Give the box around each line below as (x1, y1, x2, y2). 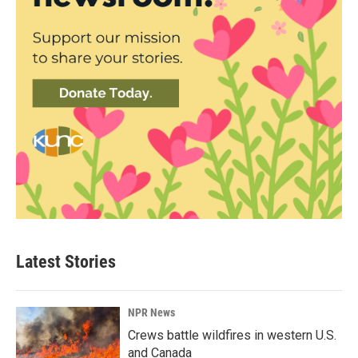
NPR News (128, 306, 175, 319)
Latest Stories (16, 252, 116, 272)
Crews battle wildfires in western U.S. (128, 328, 336, 343)
